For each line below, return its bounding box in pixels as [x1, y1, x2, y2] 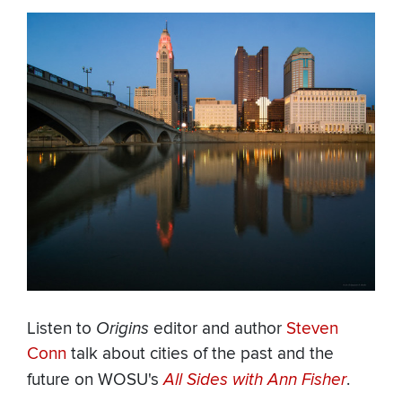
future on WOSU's [27, 370, 163, 391]
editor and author [149, 319, 286, 340]
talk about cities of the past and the [66, 344, 334, 365]
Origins [96, 319, 149, 339]
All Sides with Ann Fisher [163, 370, 346, 390]
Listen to [27, 319, 96, 340]
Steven [286, 319, 338, 340]
